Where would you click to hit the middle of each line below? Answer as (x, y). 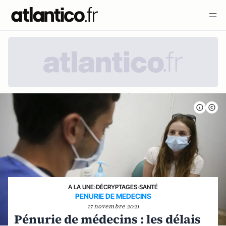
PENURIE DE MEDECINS (113, 196)
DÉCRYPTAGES (117, 187)
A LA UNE (81, 187)
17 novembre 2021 (113, 206)
